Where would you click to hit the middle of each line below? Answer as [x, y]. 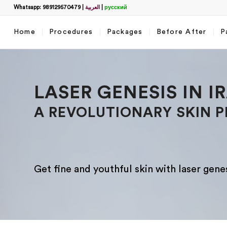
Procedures [71, 32]
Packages [125, 32]
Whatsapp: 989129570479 [47, 7]
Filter [211, 67]
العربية [92, 7]
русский [116, 7]
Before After [181, 32]
